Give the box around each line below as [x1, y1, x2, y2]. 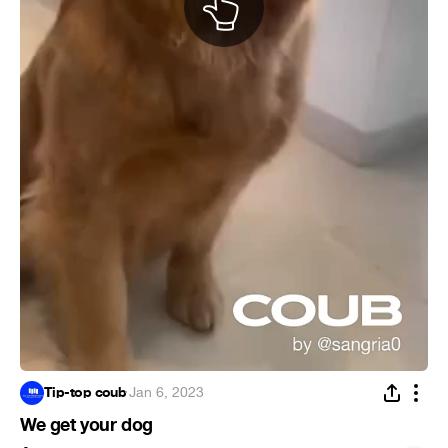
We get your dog [20, 413, 153, 438]
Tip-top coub [44, 383, 127, 403]
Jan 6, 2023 [128, 383, 204, 403]
